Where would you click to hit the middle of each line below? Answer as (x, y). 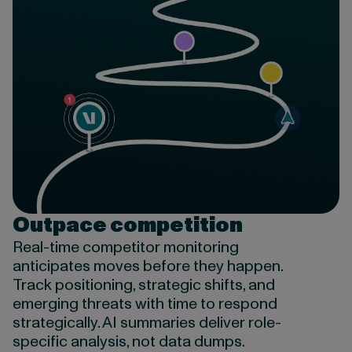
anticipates (51, 266)
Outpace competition (127, 225)
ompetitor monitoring (165, 247)
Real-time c (51, 247)
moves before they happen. (186, 266)
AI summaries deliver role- (191, 323)
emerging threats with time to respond (145, 304)
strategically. (57, 323)
